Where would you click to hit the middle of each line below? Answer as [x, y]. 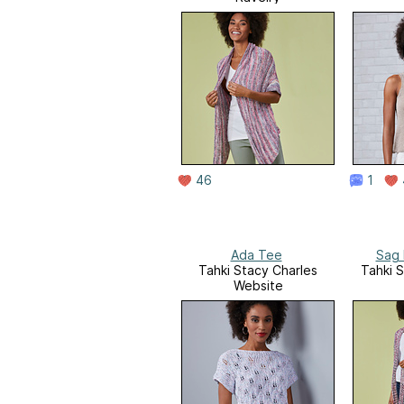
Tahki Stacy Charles [258, 271]
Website [258, 286]
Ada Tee [256, 255]
